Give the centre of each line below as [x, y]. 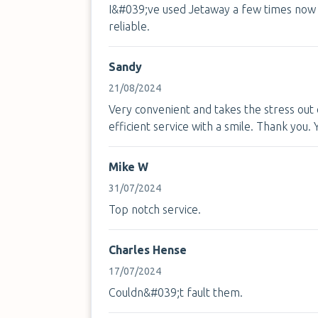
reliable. [129, 26]
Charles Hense [148, 250]
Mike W [128, 167]
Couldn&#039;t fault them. [176, 292]
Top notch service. [155, 209]
